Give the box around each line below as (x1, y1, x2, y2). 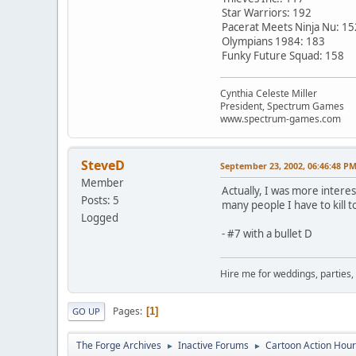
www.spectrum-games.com (220, 111, 341, 126)
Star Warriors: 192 (222, 5, 311, 20)
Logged (81, 210, 118, 225)
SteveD (81, 156, 125, 174)
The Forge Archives (76, 338, 161, 352)
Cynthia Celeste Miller (220, 86, 317, 100)
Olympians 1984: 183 (222, 33, 325, 48)
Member (81, 175, 124, 190)
